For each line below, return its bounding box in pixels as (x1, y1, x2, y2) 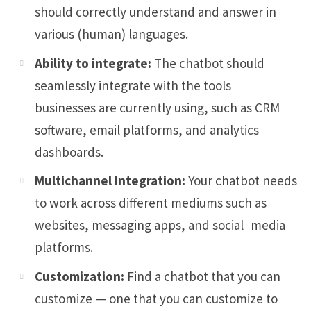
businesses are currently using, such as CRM (35, 99, 280, 116)
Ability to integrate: (35, 54, 151, 72)
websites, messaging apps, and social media (35, 217, 285, 234)
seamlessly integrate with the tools (35, 76, 238, 94)
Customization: (35, 267, 124, 285)
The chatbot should (151, 54, 264, 72)
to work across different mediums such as (35, 194, 267, 212)
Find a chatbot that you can (124, 267, 280, 285)
